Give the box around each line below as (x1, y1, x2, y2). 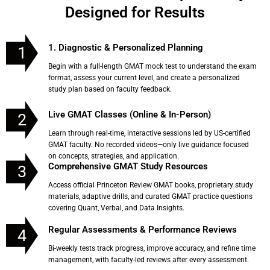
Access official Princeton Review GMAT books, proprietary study (48, 180, 253, 189)
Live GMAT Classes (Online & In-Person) (48, 108, 211, 120)
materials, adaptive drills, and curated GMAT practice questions (48, 192, 253, 201)
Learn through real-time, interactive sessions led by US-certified (48, 128, 251, 137)
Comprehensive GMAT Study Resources (48, 160, 208, 172)
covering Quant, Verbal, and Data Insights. (48, 203, 184, 212)
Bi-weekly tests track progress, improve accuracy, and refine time (48, 244, 256, 253)
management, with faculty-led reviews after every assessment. (48, 256, 249, 265)
